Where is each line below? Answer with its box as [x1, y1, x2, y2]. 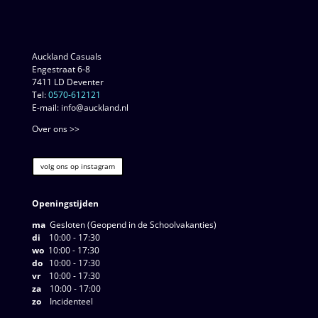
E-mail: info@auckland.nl [31, 101, 128, 114]
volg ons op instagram [40, 160, 115, 171]
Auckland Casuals [31, 50, 102, 62]
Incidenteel [40, 295, 93, 307]
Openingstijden [31, 197, 101, 209]
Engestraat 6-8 [31, 62, 90, 75]
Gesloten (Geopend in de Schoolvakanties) [45, 218, 216, 231]
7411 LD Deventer [31, 75, 104, 88]
